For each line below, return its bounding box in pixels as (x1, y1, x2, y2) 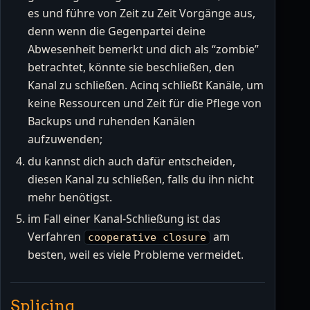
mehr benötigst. (28, 189, 112, 205)
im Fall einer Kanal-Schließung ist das (28, 211, 221, 227)
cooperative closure (88, 231, 207, 244)
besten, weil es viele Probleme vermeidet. (28, 247, 244, 263)
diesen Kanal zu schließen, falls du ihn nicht (28, 171, 254, 187)
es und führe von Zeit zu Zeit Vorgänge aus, (28, 6, 255, 21)
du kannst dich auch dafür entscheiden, (28, 153, 235, 169)
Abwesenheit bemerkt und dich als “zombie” (28, 42, 259, 57)
